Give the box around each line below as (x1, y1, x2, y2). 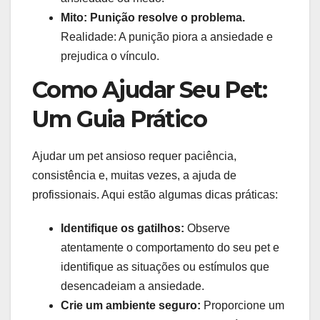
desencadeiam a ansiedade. (61, 279, 204, 292)
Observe (184, 221, 230, 234)
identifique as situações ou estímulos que (61, 260, 269, 273)
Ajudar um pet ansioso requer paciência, (32, 149, 236, 162)
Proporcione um (201, 299, 284, 311)
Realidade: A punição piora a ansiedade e (61, 31, 273, 44)
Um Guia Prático (32, 105, 206, 133)
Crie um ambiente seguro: (61, 299, 201, 311)
